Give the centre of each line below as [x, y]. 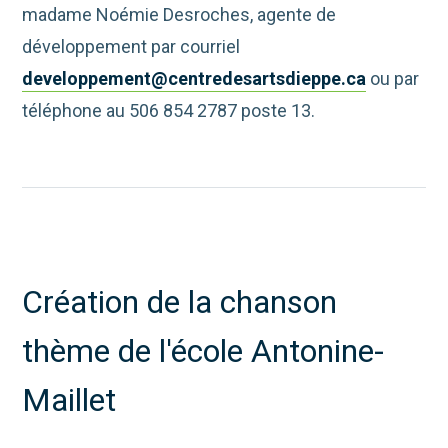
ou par [393, 79]
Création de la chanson [180, 302]
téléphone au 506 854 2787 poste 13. [169, 111]
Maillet [69, 400]
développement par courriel [131, 47]
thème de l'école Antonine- [203, 351]
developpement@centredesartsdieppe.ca [194, 79]
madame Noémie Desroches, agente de [179, 15]
